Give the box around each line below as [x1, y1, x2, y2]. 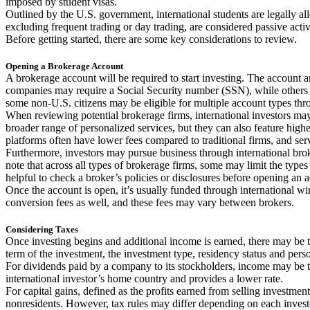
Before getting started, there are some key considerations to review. [6, 33, 299, 46]
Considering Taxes [6, 224, 78, 235]
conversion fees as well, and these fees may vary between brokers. [6, 197, 294, 209]
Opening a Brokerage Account [6, 61, 123, 72]
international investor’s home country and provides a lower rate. [6, 273, 283, 285]
